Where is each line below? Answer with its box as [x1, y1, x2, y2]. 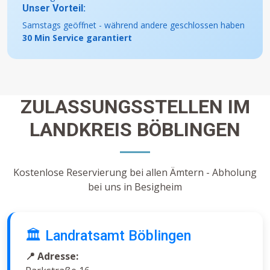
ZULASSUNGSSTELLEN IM [20, 95, 250, 119]
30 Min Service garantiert [22, 32, 132, 44]
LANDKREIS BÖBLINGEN [30, 118, 240, 142]
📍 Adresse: [25, 250, 78, 263]
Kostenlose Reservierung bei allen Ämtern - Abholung [13, 166, 257, 180]
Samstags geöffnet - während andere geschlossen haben [22, 19, 245, 31]
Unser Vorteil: [22, 2, 86, 14]
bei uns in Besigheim [88, 180, 182, 194]
